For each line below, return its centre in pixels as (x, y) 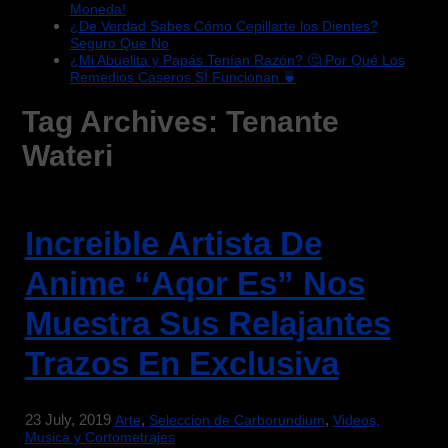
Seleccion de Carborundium (236, 420)
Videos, (356, 420)
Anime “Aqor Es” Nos (194, 283)
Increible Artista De (173, 243)
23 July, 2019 (67, 420)
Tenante (282, 122)
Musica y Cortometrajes (99, 437)
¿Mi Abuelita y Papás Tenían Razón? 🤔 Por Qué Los (237, 60)
